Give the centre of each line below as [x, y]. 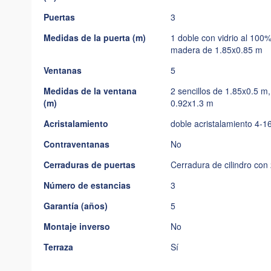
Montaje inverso [77, 226]
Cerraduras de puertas [90, 165]
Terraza [58, 247]
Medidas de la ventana [90, 91]
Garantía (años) [76, 206]
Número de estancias [87, 185]
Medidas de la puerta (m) [95, 38]
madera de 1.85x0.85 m [217, 50]
